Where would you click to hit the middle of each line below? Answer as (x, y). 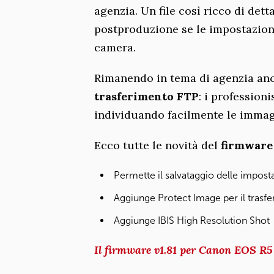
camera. (115, 47)
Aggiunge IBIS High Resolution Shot (192, 220)
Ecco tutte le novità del (157, 145)
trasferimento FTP (146, 96)
